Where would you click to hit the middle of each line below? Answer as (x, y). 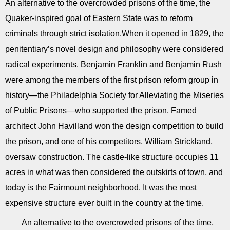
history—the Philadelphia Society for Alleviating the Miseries (114, 95)
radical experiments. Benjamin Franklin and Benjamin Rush (113, 64)
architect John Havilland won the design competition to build (114, 126)
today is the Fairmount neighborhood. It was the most (101, 188)
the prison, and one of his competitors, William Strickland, (109, 141)
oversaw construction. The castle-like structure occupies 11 (112, 157)
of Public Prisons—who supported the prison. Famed (101, 111)
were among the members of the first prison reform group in (112, 80)
